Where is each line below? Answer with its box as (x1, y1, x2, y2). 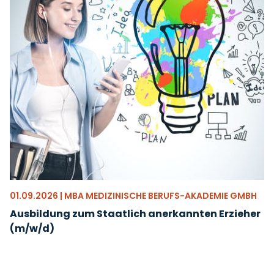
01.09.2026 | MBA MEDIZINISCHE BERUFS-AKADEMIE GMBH (10, 190, 257, 202)
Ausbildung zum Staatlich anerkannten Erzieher (10, 207, 261, 221)
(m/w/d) (10, 221, 54, 235)
